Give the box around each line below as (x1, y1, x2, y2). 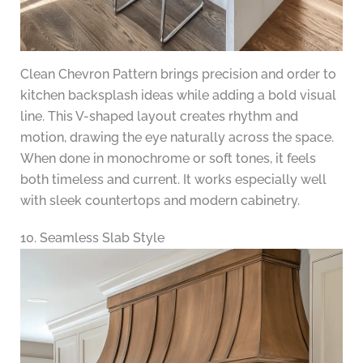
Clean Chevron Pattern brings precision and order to (19, 66, 336, 83)
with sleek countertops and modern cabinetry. (19, 193, 300, 209)
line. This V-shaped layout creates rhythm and (19, 109, 298, 125)
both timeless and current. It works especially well (19, 172, 327, 188)
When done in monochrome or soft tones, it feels (19, 151, 316, 167)
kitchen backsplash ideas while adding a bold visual (19, 88, 336, 104)
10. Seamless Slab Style (19, 230, 164, 246)
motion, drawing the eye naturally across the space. (19, 130, 334, 146)
